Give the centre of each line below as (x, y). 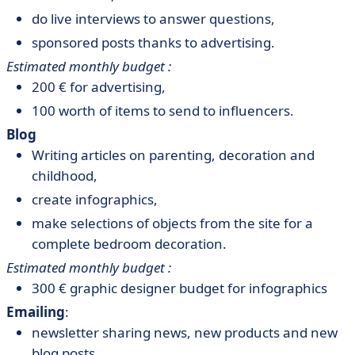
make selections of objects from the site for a (172, 223)
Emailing (36, 312)
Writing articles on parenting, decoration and (173, 155)
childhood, (65, 176)
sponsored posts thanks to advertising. (153, 42)
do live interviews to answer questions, (153, 19)
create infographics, (95, 199)
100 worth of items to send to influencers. (163, 111)
